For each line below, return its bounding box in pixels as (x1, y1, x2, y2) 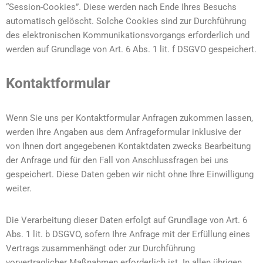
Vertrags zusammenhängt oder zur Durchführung (6, 243, 195, 254)
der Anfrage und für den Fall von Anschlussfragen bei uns (6, 155, 228, 166)
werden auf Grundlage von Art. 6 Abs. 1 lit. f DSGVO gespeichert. (6, 44, 257, 55)
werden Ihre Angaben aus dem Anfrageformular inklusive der (6, 127, 241, 137)
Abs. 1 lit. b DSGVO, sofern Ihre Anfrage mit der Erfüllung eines (6, 229, 250, 240)
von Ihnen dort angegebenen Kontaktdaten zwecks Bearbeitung (6, 141, 251, 151)
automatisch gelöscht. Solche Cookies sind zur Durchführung (6, 16, 246, 26)
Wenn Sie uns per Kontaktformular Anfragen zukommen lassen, (6, 113, 253, 123)
